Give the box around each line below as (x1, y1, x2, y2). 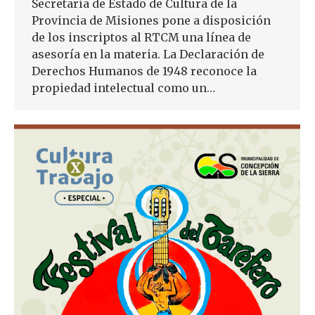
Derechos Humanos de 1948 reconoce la (32, 64, 257, 78)
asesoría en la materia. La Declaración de (32, 47, 264, 61)
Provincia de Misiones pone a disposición (32, 13, 271, 27)
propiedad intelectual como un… (32, 81, 215, 95)
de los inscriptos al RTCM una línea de (32, 30, 251, 44)
